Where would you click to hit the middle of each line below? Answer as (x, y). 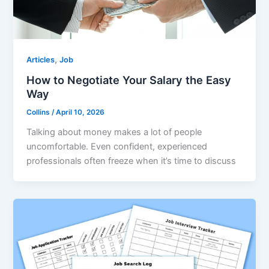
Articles (41, 59)
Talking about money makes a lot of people (114, 132)
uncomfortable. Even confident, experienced (117, 147)
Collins (39, 113)
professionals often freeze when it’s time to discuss (131, 161)
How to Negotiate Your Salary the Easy (129, 80)
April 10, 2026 (80, 113)
